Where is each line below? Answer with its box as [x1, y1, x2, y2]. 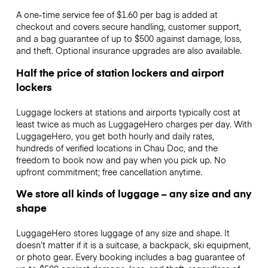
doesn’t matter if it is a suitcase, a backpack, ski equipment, [16, 238, 251, 251]
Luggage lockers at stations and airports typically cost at [16, 105, 240, 118]
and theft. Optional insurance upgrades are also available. [16, 44, 242, 57]
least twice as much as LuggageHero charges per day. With [16, 117, 252, 130]
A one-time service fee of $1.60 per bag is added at [16, 8, 218, 21]
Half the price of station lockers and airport [16, 65, 224, 80]
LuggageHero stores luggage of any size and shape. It [16, 226, 230, 239]
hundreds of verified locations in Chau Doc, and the [16, 141, 218, 154]
